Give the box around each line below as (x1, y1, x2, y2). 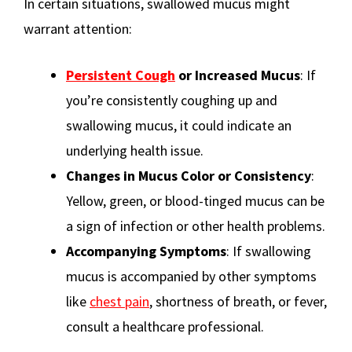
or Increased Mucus (175, 66, 300, 85)
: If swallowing (226, 242, 311, 261)
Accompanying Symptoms (66, 242, 226, 261)
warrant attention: (24, 20, 132, 38)
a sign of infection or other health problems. (66, 217, 325, 236)
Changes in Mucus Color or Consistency (66, 167, 311, 185)
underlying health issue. (66, 141, 203, 160)
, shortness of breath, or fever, (149, 292, 327, 311)
